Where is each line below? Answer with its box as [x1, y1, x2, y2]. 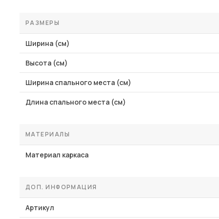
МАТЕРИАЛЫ [25, 130, 70, 138]
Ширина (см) [25, 39, 70, 48]
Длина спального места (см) [25, 97, 126, 107]
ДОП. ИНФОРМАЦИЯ [25, 183, 97, 191]
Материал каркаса [25, 150, 88, 159]
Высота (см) [25, 58, 68, 67]
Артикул [25, 203, 54, 212]
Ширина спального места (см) [25, 78, 131, 87]
